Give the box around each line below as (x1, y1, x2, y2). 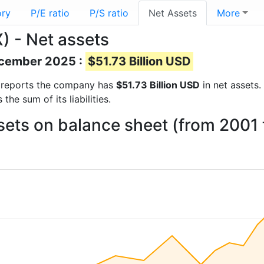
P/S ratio (90, 7, 128, 19)
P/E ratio (31, 7, 70, 19)
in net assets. (200, 79, 261, 91)
